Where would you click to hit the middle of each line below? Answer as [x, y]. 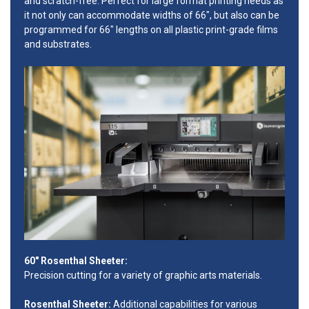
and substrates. [58, 44]
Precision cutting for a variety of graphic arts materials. [143, 276]
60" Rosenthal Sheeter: [76, 261]
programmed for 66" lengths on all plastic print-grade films [151, 30]
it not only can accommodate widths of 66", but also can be [152, 16]
